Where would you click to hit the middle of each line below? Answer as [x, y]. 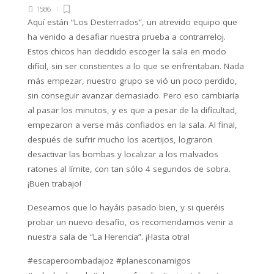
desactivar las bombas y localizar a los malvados [123, 154]
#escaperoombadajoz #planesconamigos [109, 260]
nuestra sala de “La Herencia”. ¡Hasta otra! [109, 236]
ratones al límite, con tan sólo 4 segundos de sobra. [129, 168]
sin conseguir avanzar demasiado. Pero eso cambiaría [133, 95]
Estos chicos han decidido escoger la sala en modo [127, 51]
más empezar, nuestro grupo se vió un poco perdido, [132, 80]
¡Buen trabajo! [54, 183]
